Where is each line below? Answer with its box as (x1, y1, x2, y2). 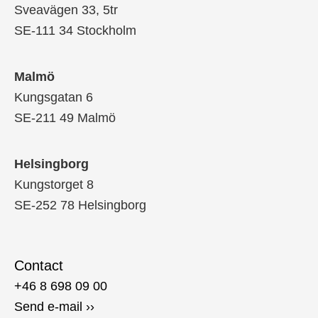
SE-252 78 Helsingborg (14, 198, 146, 213)
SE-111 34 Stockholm (14, 23, 136, 38)
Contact (14, 257, 63, 273)
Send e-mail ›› (14, 299, 94, 314)
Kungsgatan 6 (14, 90, 93, 105)
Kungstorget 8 (14, 177, 94, 192)
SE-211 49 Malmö (14, 111, 116, 126)
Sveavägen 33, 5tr (14, 3, 118, 18)
